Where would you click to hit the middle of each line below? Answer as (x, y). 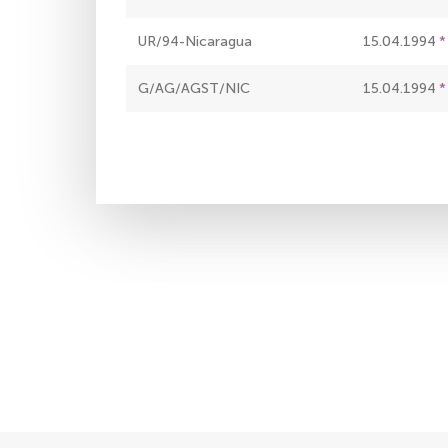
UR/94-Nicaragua (195, 42)
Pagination (170, 137)
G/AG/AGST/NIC (194, 89)
